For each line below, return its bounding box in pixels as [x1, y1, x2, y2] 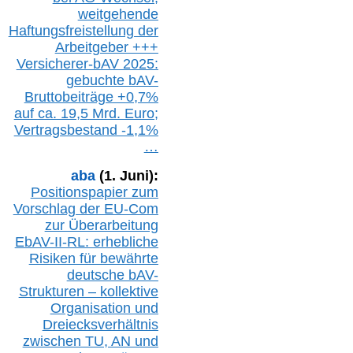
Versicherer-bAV [16, 55, 119, 72]
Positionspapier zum [30, 184, 158, 200]
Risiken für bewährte [28, 250, 158, 266]
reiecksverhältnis [52, 316, 158, 333]
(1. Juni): [95, 167, 158, 184]
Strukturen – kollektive [18, 283, 158, 299]
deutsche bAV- [66, 266, 158, 283]
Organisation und [50, 299, 158, 316]
